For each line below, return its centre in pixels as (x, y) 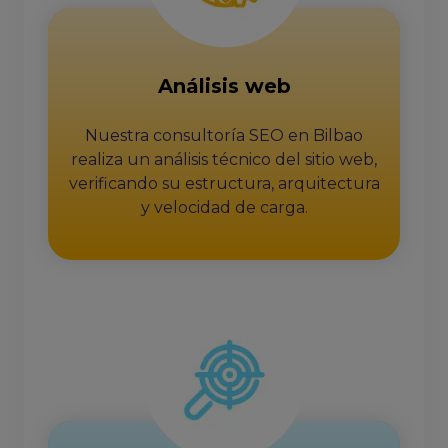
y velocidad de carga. (224, 207)
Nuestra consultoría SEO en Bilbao (224, 135)
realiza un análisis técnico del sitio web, (224, 159)
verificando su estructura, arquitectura (224, 183)
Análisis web (224, 86)
